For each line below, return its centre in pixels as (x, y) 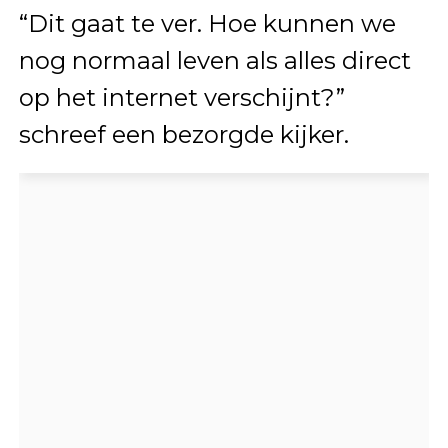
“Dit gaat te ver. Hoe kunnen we (207, 23)
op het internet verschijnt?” (181, 97)
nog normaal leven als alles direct (214, 60)
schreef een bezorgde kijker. (183, 134)
